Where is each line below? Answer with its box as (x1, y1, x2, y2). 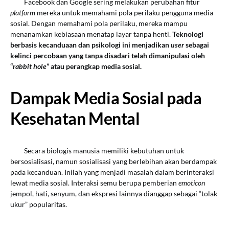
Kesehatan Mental (10, 108, 140, 128)
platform (10, 8, 37, 17)
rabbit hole (13, 62, 47, 71)
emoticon (178, 178, 205, 187)
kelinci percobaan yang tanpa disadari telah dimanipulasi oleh (10, 51, 205, 60)
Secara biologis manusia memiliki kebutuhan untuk (24, 146, 184, 155)
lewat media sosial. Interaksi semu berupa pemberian (10, 178, 178, 187)
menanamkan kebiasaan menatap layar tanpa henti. (10, 30, 172, 38)
